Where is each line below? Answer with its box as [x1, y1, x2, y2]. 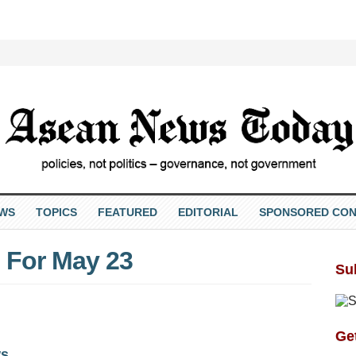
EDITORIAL [177, 205, 238, 219]
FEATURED [97, 205, 157, 219]
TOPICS [35, 205, 77, 219]
